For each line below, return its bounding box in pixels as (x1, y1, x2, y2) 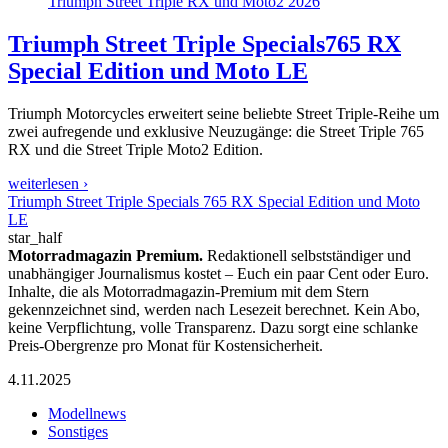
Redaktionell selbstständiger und (203, 246, 411, 264)
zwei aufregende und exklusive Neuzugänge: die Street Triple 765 (8, 122, 424, 140)
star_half (8, 228, 62, 246)
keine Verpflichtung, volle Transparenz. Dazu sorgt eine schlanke (8, 318, 418, 336)
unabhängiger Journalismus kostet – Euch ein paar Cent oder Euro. (8, 264, 429, 282)
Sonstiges (48, 422, 108, 440)
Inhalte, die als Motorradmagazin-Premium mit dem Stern (8, 282, 369, 300)
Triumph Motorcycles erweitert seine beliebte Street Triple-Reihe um (8, 104, 439, 122)
